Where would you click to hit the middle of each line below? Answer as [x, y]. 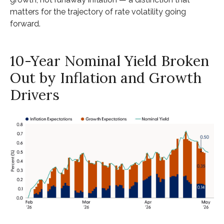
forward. [25, 24]
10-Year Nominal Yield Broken [109, 61]
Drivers [35, 95]
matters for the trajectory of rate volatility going [98, 12]
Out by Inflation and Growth [106, 78]
